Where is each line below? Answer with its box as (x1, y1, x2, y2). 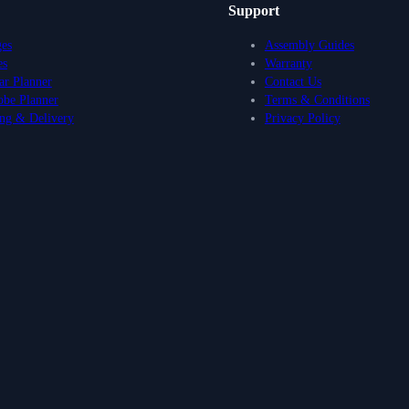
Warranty (264, 56, 312, 70)
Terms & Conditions (264, 92, 370, 107)
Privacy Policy (264, 110, 341, 125)
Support (227, 2, 279, 18)
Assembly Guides (264, 37, 354, 52)
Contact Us (264, 74, 321, 89)
